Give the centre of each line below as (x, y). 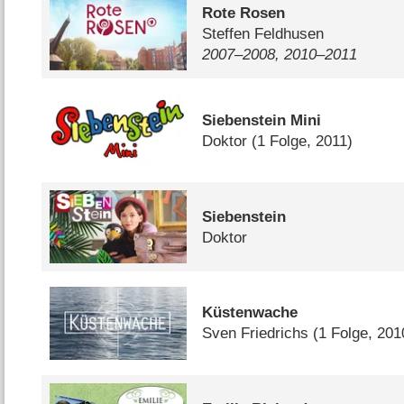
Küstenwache (250, 313)
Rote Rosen (244, 14)
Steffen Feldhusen (263, 34)
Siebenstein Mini (262, 120)
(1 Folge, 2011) (303, 141)
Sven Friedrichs (256, 334)
